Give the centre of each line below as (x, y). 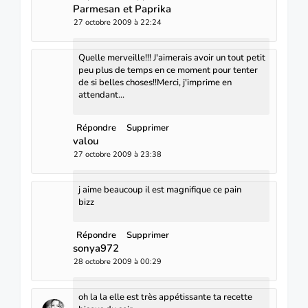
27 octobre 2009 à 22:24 (118, 22)
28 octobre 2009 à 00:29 (118, 261)
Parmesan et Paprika (122, 9)
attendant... (101, 95)
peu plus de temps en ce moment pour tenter (168, 70)
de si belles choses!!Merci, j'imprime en (155, 82)
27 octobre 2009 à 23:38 (118, 154)
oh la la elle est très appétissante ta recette (165, 297)
